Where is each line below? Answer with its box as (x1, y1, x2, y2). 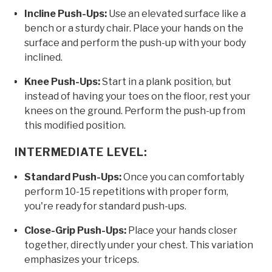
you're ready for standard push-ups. (24, 200, 186, 212)
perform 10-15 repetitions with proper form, (24, 185, 228, 197)
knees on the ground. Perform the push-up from (24, 104, 245, 117)
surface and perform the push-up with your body (24, 36, 246, 49)
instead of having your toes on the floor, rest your (24, 90, 251, 102)
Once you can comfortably (121, 171, 244, 183)
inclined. (24, 51, 63, 63)
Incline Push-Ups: (24, 7, 107, 19)
